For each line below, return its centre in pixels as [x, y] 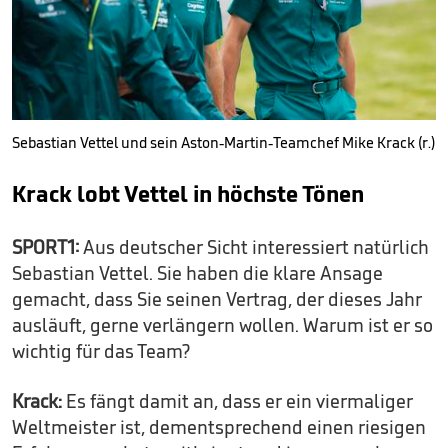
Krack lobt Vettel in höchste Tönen [188, 193]
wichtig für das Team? [101, 350]
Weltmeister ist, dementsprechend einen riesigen [219, 426]
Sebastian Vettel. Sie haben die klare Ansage [197, 272]
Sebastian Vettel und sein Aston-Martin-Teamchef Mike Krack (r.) [223, 142]
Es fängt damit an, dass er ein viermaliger [237, 400]
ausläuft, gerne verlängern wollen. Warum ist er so [222, 324]
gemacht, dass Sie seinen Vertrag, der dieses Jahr [217, 298]
